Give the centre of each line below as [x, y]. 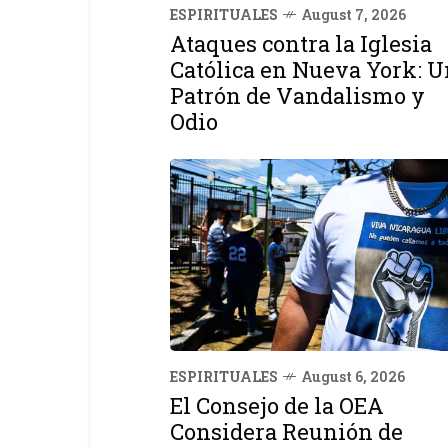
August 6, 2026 [353, 376]
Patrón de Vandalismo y [297, 95]
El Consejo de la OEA [277, 405]
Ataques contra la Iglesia [301, 43]
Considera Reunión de [286, 431]
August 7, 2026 [353, 14]
